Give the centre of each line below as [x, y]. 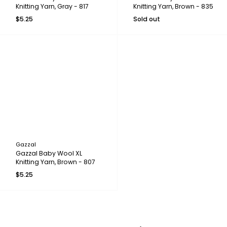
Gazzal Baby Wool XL [49, 153]
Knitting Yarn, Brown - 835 [173, 7]
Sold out [146, 19]
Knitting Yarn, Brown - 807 [55, 162]
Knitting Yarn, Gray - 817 [52, 7]
